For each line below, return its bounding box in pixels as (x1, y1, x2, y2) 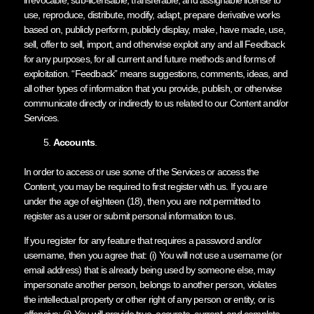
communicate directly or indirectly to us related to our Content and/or (23, 97, 289, 109)
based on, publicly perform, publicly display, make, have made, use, (23, 23, 285, 35)
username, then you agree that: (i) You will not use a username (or (23, 249, 282, 261)
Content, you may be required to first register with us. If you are (23, 180, 267, 192)
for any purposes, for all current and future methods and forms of (23, 53, 275, 64)
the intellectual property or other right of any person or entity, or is (23, 293, 274, 305)
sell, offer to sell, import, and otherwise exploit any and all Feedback (23, 38, 285, 50)
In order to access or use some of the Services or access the (23, 165, 259, 177)
